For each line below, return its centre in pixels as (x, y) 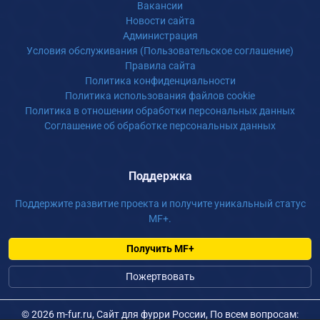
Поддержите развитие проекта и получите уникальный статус (160, 204)
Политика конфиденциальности (160, 81)
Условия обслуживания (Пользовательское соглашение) (160, 51)
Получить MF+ (160, 249)
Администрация (160, 36)
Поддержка (160, 176)
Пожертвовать (160, 276)
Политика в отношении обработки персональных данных (160, 111)
